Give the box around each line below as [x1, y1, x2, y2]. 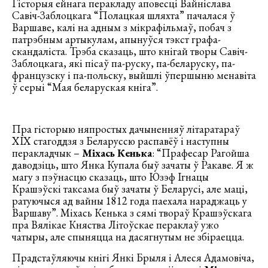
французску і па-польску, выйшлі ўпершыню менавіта [12, 68, 256, 83]
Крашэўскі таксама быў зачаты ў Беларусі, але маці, [12, 182, 248, 196]
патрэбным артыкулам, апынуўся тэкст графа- [12, 32, 221, 47]
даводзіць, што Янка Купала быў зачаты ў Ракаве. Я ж [12, 158, 254, 172]
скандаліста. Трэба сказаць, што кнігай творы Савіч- [12, 44, 248, 59]
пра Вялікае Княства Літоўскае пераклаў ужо [12, 218, 219, 232]
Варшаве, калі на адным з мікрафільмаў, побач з [12, 20, 232, 35]
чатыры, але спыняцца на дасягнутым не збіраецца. [12, 230, 244, 244]
